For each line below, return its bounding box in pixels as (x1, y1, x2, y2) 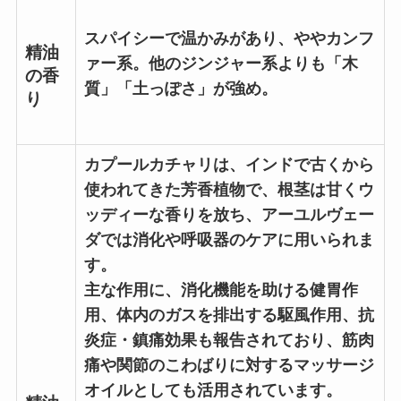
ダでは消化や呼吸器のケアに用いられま (83, 231, 374, 250)
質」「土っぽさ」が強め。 (83, 80, 277, 98)
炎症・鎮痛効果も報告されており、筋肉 (83, 331, 374, 350)
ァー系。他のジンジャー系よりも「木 (83, 55, 358, 73)
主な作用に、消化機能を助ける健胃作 (83, 281, 358, 300)
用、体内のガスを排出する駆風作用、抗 (83, 306, 374, 325)
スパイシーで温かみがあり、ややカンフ (83, 30, 374, 48)
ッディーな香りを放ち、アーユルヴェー (83, 206, 374, 225)
